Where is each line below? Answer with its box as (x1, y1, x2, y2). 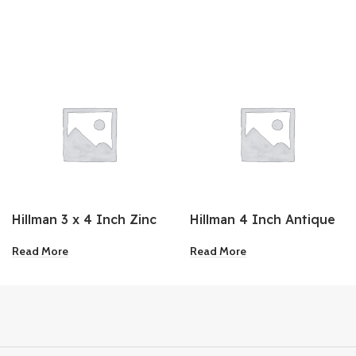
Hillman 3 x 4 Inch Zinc (12, 211, 157, 227)
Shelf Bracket (12, 228, 98, 245)
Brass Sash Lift (190, 228, 283, 245)
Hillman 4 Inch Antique (190, 211, 335, 227)
